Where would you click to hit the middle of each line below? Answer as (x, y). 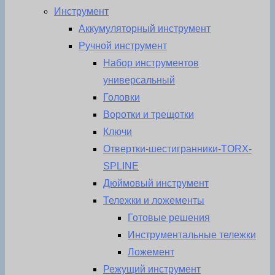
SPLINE (121, 166)
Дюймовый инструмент (156, 184)
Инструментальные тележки (192, 235)
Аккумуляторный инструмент (145, 29)
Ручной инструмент (123, 46)
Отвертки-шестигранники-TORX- (177, 149)
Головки (122, 98)
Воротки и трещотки (149, 115)
